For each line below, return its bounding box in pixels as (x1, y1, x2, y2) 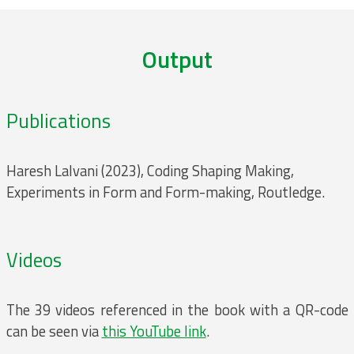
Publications (6, 106, 111, 137)
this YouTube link (101, 320, 206, 343)
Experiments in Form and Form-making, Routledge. (6, 181, 325, 204)
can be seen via (6, 320, 102, 343)
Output (141, 41, 213, 78)
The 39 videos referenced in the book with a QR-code (6, 299, 348, 322)
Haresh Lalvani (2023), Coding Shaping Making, (6, 160, 294, 183)
